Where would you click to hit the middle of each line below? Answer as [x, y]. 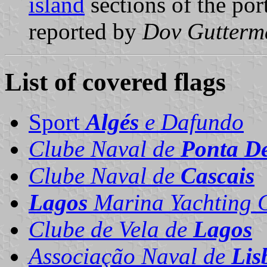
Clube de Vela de [111, 229]
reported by [86, 31]
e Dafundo [191, 122]
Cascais [218, 175]
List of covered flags [115, 82]
